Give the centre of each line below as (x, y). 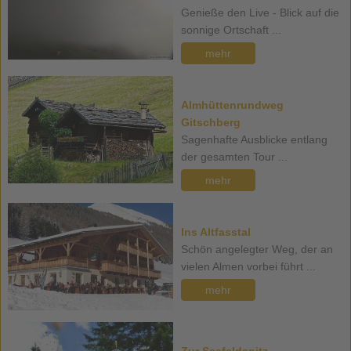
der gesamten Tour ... (234, 157)
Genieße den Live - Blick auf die (260, 13)
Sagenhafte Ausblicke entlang (254, 140)
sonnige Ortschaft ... (231, 30)
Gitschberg (210, 123)
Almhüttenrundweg (232, 105)
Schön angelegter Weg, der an (257, 250)
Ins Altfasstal (215, 232)
